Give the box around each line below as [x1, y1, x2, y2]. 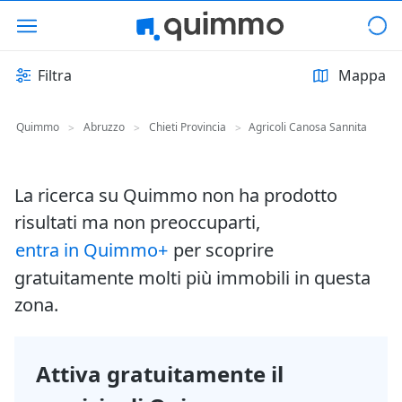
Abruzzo [83, 119, 125, 135]
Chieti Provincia [149, 119, 226, 135]
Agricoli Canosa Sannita [249, 119, 367, 135]
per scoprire [169, 238, 274, 262]
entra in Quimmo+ [15, 238, 168, 262]
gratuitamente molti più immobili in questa [14, 266, 371, 290]
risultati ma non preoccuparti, [14, 210, 260, 234]
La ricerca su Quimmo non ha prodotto [14, 183, 337, 207]
